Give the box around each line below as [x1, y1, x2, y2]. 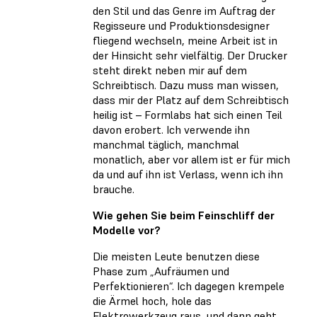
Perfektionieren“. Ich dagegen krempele [93, 279, 284, 294]
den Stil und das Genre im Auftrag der [93, 4, 275, 18]
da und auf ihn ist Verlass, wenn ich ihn [93, 167, 283, 182]
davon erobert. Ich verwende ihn [93, 122, 250, 137]
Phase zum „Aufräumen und [93, 264, 229, 279]
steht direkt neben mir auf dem [93, 63, 247, 78]
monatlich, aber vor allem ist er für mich [93, 152, 290, 167]
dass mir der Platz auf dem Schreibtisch [93, 93, 289, 108]
